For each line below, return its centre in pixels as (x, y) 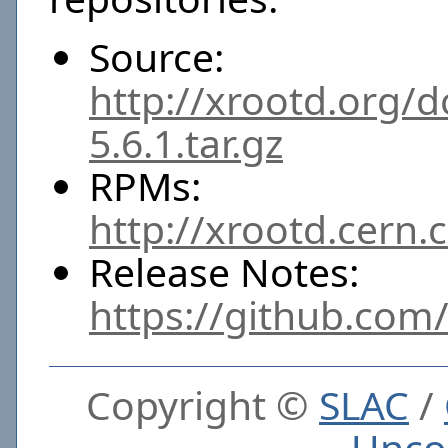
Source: (156, 56)
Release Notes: (224, 271)
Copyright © (202, 404)
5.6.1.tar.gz (186, 142)
